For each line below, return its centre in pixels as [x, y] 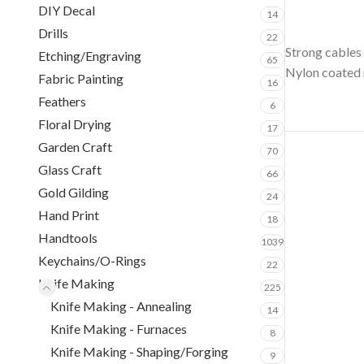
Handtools [68, 238]
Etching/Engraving [90, 56]
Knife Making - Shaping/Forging [139, 351]
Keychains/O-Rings [92, 260]
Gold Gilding [74, 192]
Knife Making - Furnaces [119, 329]
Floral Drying [75, 124]
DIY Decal [67, 10]
